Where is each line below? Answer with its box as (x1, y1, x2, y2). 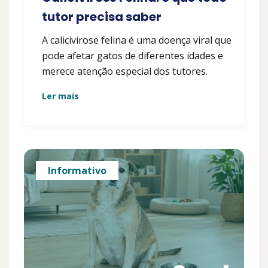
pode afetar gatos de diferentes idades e (42, 49, 223, 63)
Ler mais (42, 90, 79, 102)
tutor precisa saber (42, 8, 162, 26)
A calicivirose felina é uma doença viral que (42, 33, 232, 47)
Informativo (48, 164, 106, 178)
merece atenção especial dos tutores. (42, 65, 208, 78)
